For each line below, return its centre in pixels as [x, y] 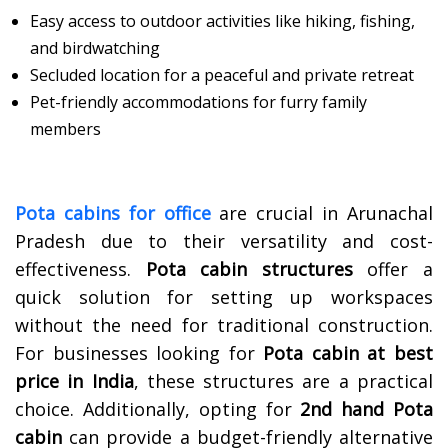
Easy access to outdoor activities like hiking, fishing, [222, 21]
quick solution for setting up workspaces [224, 297]
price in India [74, 381]
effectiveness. [80, 269]
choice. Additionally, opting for [158, 409]
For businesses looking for [139, 353]
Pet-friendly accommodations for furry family [198, 102]
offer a [393, 269]
